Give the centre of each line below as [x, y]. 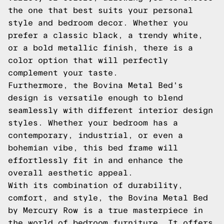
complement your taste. [63, 73]
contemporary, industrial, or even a [95, 135]
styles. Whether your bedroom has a [93, 123]
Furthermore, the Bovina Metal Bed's [95, 85]
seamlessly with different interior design [110, 110]
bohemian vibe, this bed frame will [93, 148]
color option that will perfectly [88, 60]
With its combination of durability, [95, 185]
